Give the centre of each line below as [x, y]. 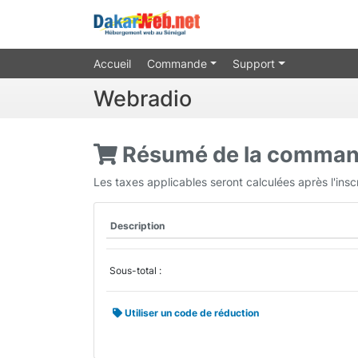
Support [256, 64]
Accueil [112, 64]
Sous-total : [136, 270]
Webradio [143, 98]
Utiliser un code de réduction [190, 312]
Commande [179, 64]
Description [138, 225]
